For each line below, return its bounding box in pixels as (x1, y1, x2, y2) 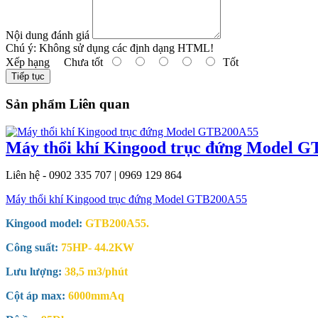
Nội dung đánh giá (6, 28, 89, 41)
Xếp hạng (6, 55, 50, 68)
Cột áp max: (6, 290, 68, 302)
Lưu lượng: (6, 265, 62, 278)
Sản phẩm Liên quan (6, 97, 130, 112)
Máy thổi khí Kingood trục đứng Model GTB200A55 (6, 193, 247, 206)
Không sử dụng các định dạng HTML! (36, 41, 214, 54)
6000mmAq (68, 290, 124, 302)
